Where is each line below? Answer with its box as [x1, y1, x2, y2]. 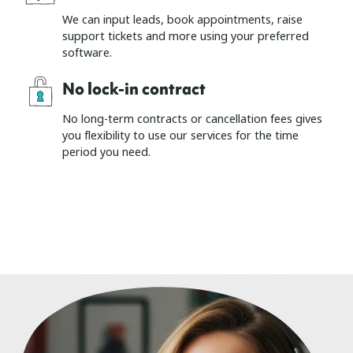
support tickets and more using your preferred [62, 28, 309, 46]
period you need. [62, 144, 150, 162]
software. [62, 45, 112, 62]
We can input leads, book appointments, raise [62, 12, 303, 29]
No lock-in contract [62, 78, 206, 101]
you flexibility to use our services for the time [62, 128, 299, 145]
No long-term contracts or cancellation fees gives [62, 111, 322, 128]
